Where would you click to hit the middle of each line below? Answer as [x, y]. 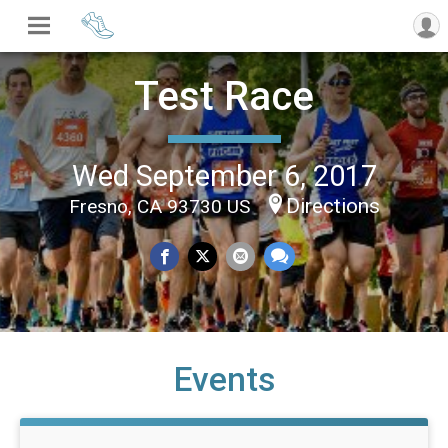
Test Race [224, 96]
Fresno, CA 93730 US [161, 206]
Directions [332, 205]
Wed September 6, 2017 [224, 175]
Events [224, 379]
